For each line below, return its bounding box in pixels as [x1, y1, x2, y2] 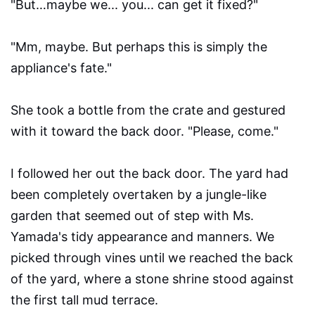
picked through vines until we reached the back [11, 250, 293, 266]
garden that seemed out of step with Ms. [11, 208, 254, 224]
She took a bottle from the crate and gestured [11, 103, 285, 118]
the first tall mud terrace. [11, 292, 158, 308]
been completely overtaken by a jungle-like [11, 187, 266, 202]
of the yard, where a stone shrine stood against [11, 271, 294, 287]
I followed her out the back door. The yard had [11, 166, 288, 181]
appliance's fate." [11, 60, 112, 76]
